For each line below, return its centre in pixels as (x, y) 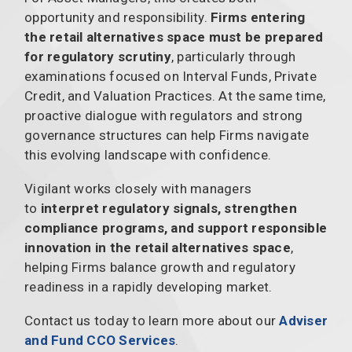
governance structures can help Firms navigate (167, 135)
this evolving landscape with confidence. (148, 154)
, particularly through (233, 56)
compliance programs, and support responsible (176, 227)
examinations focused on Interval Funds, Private (170, 76)
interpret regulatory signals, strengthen (169, 208)
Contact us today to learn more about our (152, 320)
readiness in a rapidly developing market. (148, 286)
